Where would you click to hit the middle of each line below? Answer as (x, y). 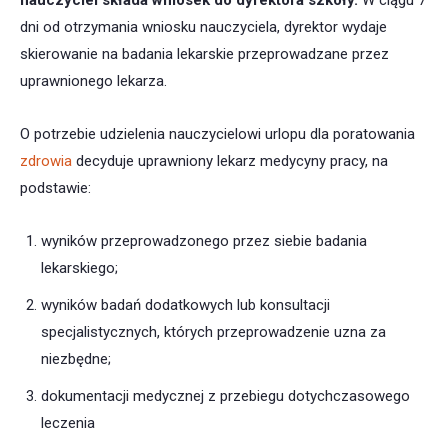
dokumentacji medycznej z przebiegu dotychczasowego (225, 396)
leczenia (68, 423)
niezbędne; (76, 359)
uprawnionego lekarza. (93, 81)
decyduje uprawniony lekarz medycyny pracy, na (232, 161)
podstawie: (55, 188)
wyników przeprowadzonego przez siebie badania (204, 241)
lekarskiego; (79, 268)
